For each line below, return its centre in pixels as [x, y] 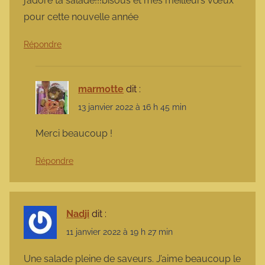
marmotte [101, 89]
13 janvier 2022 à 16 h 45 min [132, 107]
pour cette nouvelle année [81, 17]
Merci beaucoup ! [74, 134]
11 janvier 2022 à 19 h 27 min [119, 232]
